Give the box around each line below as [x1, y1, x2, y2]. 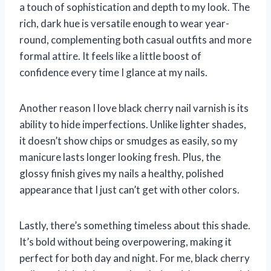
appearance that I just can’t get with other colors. [19, 183, 240, 197]
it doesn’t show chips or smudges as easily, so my [19, 134, 238, 148]
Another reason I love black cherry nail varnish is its [19, 102, 249, 115]
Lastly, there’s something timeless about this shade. [19, 219, 250, 232]
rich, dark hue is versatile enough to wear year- [19, 17, 229, 30]
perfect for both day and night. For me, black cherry [19, 252, 250, 265]
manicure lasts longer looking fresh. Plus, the [19, 151, 221, 164]
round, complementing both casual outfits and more [19, 33, 252, 47]
